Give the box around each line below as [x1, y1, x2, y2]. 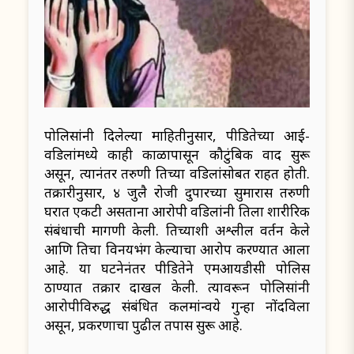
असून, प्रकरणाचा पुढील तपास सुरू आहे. [44, 316, 243, 335]
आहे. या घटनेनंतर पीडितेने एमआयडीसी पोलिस [44, 259, 310, 278]
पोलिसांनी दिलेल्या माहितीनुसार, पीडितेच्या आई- [44, 126, 310, 145]
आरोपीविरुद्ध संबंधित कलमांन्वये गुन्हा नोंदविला [44, 297, 310, 316]
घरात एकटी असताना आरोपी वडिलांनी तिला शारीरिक [44, 202, 310, 221]
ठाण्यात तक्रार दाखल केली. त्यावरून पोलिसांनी [44, 278, 310, 297]
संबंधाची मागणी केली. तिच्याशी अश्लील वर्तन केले [44, 221, 310, 240]
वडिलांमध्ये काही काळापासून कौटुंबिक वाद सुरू [44, 145, 310, 164]
